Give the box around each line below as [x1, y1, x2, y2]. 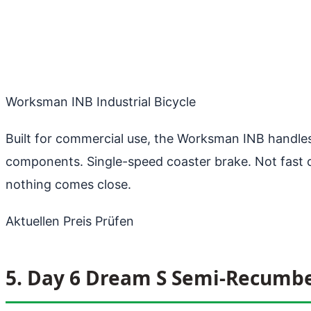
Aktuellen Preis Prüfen [6, 213, 134, 228]
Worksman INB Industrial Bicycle [6, 94, 196, 109]
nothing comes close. [6, 176, 131, 192]
